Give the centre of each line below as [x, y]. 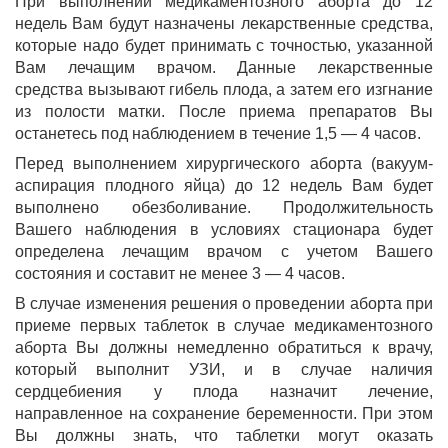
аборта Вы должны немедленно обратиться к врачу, [224, 347]
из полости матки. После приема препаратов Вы [224, 111]
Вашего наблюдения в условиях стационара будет [224, 229]
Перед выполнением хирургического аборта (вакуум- [224, 163]
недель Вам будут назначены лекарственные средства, [224, 23]
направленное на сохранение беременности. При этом [224, 413]
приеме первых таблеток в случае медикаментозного [224, 325]
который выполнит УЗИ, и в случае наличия [224, 369]
